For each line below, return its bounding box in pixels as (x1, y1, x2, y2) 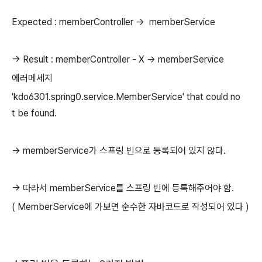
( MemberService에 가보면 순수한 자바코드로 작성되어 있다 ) (12, 201, 249, 212)
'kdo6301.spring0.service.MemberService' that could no (12, 91, 240, 102)
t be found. (12, 108, 57, 119)
